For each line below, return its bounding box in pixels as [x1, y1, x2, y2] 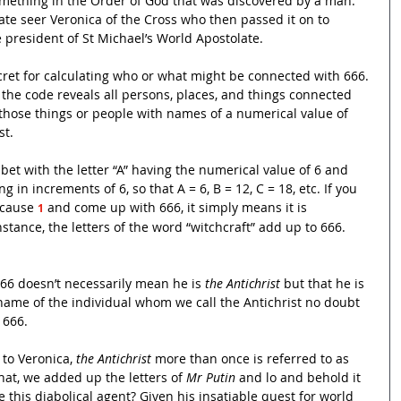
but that [284, 274, 332, 292]
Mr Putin [186, 368, 235, 386]
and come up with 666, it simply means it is [47, 198, 311, 216]
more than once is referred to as [151, 349, 353, 367]
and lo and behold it [235, 368, 364, 386]
